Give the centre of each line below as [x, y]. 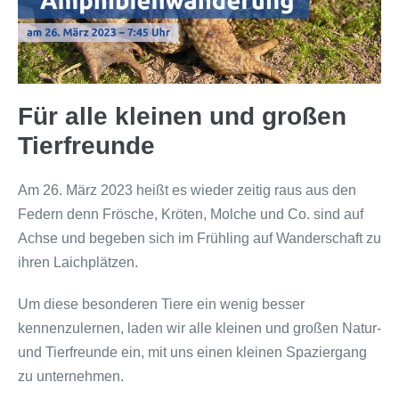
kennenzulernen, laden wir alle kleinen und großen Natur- [199, 329]
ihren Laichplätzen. [78, 263]
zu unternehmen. [71, 377]
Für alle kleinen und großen [182, 117]
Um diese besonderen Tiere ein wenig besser [161, 305]
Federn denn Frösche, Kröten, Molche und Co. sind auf [191, 215]
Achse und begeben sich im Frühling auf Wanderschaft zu [199, 239]
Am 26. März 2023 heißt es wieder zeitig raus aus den [187, 191]
